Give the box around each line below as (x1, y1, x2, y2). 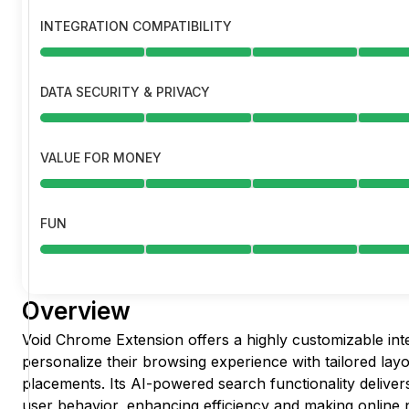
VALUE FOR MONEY (40, 150, 162, 166)
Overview (22, 297, 131, 326)
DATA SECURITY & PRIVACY (40, 84, 210, 100)
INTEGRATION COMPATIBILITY (40, 18, 232, 35)
